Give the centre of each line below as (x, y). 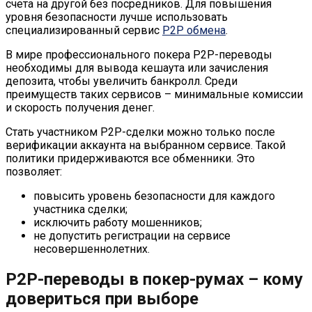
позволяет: (34, 171)
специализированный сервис (84, 30)
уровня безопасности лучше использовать (117, 17)
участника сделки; (80, 209)
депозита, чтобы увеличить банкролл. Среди (122, 81)
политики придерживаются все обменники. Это (130, 158)
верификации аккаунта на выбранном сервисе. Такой (146, 145)
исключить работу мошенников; (118, 222)
